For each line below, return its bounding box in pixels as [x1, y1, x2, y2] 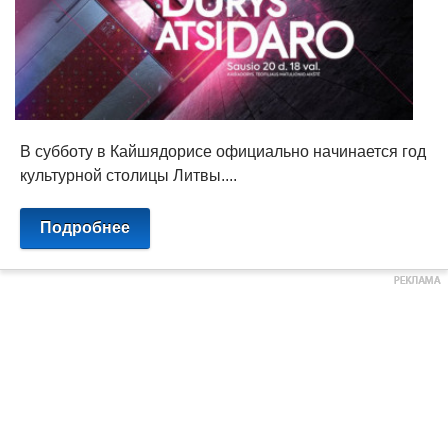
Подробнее [40, 218, 130, 236]
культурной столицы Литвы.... [20, 166, 237, 184]
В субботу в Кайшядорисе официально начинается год [20, 142, 426, 160]
